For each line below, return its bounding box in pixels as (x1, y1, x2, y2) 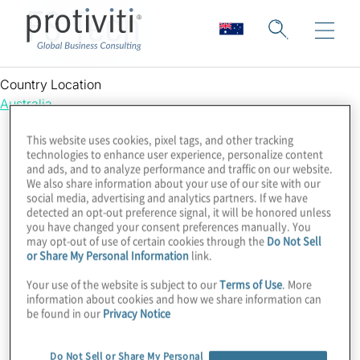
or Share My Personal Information (27, 247, 190, 263)
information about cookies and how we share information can (27, 290, 322, 306)
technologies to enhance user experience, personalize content (27, 145, 324, 162)
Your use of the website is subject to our (27, 276, 220, 292)
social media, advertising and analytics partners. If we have (27, 189, 309, 205)
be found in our (27, 305, 104, 321)
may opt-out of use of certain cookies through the (27, 232, 268, 248)
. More (282, 276, 313, 292)
